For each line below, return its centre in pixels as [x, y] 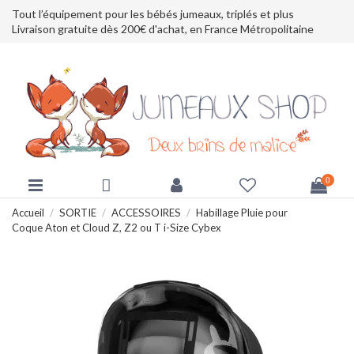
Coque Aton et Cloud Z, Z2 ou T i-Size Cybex [117, 227]
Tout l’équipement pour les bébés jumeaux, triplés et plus [153, 13]
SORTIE [77, 212]
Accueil [28, 212]
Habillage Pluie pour [241, 212]
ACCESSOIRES [146, 212]
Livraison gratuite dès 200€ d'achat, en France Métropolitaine [163, 28]
